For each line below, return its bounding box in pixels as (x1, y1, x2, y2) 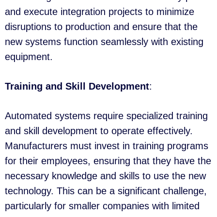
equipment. (5, 51, 53, 62)
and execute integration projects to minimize (5, 6, 194, 17)
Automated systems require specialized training (5, 110, 208, 122)
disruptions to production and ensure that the (5, 21, 198, 32)
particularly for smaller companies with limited (5, 201, 200, 212)
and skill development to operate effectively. (5, 125, 193, 137)
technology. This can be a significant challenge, (5, 186, 207, 197)
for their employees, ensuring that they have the (5, 155, 211, 167)
